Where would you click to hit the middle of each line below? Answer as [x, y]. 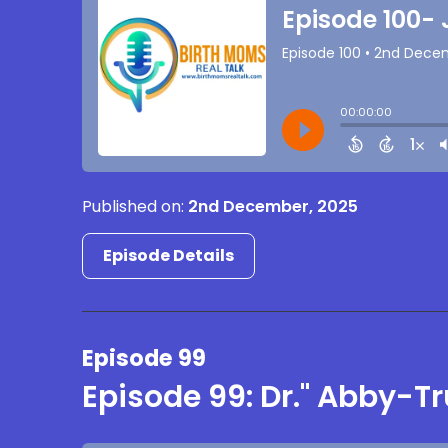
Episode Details [169, 255]
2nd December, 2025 [273, 206]
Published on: [135, 206]
